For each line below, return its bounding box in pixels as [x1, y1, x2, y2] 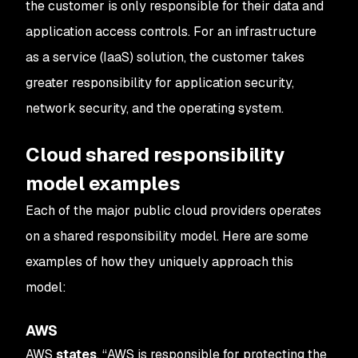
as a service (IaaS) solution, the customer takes [26, 49, 304, 66]
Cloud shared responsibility [26, 142, 284, 167]
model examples [26, 171, 181, 196]
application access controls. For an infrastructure [26, 23, 316, 40]
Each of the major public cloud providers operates [26, 202, 321, 219]
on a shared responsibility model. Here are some [26, 228, 308, 245]
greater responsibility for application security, [26, 74, 294, 91]
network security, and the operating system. [26, 100, 284, 117]
